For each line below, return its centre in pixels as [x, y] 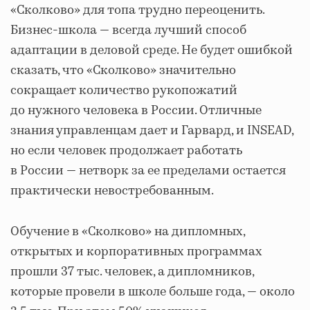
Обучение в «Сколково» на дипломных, [128, 231]
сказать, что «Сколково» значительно [123, 70]
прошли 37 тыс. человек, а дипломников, [132, 272]
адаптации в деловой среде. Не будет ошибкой [152, 50]
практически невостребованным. [112, 191]
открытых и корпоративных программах [136, 252]
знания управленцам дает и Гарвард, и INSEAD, [152, 130]
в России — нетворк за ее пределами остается [148, 171]
